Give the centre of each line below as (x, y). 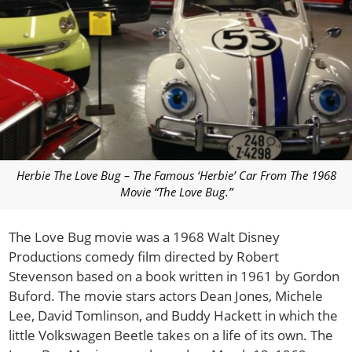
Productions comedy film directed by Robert (144, 257)
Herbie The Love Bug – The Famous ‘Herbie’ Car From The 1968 (176, 175)
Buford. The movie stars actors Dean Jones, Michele (166, 296)
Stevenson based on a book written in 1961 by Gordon (174, 277)
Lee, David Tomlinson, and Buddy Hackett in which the (174, 316)
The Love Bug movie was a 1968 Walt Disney (145, 237)
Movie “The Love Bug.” (176, 191)
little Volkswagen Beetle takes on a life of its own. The (171, 335)
